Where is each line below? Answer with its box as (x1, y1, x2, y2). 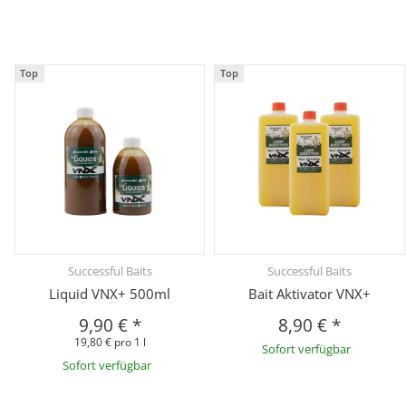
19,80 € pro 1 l (73, 333, 146, 350)
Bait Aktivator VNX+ (247, 284, 371, 303)
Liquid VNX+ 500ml (49, 284, 171, 303)
